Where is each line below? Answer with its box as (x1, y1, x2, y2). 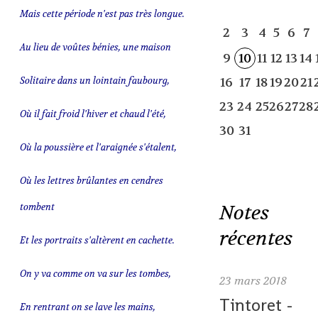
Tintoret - (219, 294, 293, 317)
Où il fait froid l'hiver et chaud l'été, (19, 108, 166, 121)
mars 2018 (234, 273, 287, 289)
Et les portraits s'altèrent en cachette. (19, 234, 175, 247)
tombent (19, 201, 55, 214)
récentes (219, 226, 292, 252)
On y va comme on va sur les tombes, (19, 268, 171, 280)
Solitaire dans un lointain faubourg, (19, 75, 170, 87)
